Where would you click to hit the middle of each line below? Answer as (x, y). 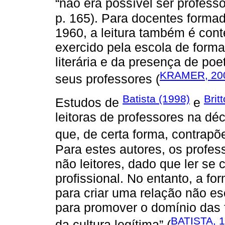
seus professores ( (107, 79)
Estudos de (89, 103)
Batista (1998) (156, 99)
